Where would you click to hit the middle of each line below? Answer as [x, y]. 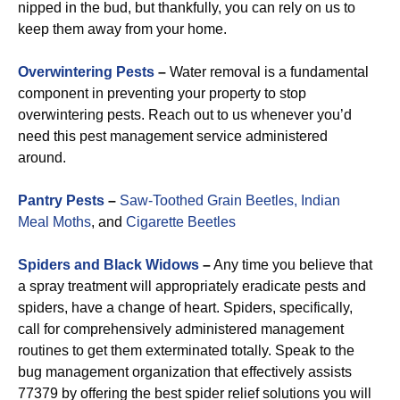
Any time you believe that [292, 265]
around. [42, 158]
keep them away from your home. [122, 29]
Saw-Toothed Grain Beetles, [208, 200]
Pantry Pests [61, 200]
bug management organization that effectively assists [185, 372]
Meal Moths [54, 222]
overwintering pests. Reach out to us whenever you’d [185, 115]
